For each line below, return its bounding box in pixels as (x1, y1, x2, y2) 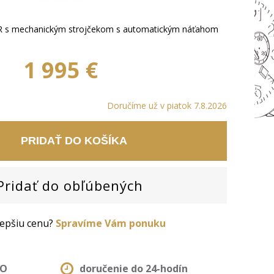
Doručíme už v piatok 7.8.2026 (107, 100, 227, 111)
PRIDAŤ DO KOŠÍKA (20, 135, 127, 147)
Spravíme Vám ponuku (56, 217, 166, 230)
